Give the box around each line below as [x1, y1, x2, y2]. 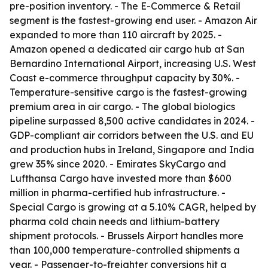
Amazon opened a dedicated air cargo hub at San [10, 43, 245, 55]
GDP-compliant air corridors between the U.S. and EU [10, 129, 254, 141]
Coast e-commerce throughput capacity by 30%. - [10, 72, 240, 84]
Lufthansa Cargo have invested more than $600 [10, 172, 232, 184]
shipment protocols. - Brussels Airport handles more [10, 230, 243, 242]
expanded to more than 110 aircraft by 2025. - [10, 29, 222, 41]
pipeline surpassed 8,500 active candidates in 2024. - [10, 115, 255, 127]
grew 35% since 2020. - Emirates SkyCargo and [10, 158, 226, 170]
